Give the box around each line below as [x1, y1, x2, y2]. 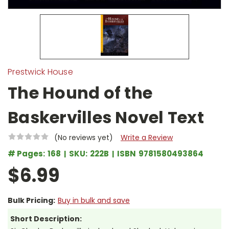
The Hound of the [8, 81, 152, 104]
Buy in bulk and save [57, 195, 130, 205]
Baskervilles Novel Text [8, 105, 204, 129]
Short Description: [10, 213, 82, 224]
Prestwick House [8, 65, 73, 78]
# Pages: [8, 148, 45, 159]
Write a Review [120, 132, 173, 143]
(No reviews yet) [54, 132, 113, 143]
